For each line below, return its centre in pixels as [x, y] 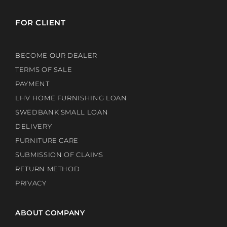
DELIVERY [33, 126]
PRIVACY [31, 183]
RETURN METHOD [47, 169]
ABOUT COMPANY [50, 213]
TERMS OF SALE [44, 70]
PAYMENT [32, 84]
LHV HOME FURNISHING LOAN [71, 98]
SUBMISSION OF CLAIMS [59, 155]
